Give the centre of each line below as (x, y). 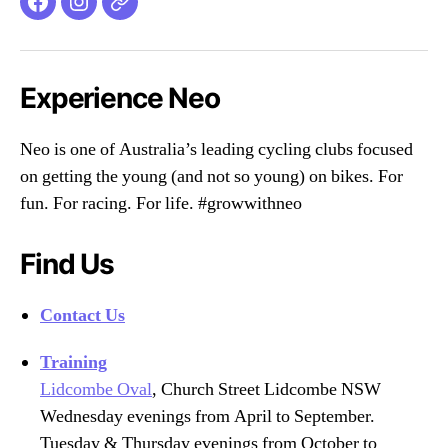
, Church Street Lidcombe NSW (266, 389)
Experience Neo (120, 97)
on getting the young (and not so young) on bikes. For (211, 176)
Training (73, 362)
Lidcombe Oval (96, 389)
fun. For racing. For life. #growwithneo (161, 203)
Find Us (67, 263)
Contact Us (82, 315)
